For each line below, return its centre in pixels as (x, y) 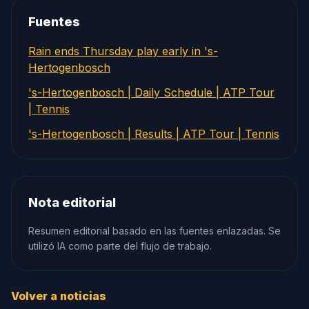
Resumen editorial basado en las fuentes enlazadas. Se (154, 231)
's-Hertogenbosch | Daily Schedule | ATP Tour (151, 92)
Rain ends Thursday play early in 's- (123, 51)
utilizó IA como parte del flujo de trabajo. (120, 246)
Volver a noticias (59, 296)
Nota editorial (72, 202)
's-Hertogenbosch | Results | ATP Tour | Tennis (154, 134)
